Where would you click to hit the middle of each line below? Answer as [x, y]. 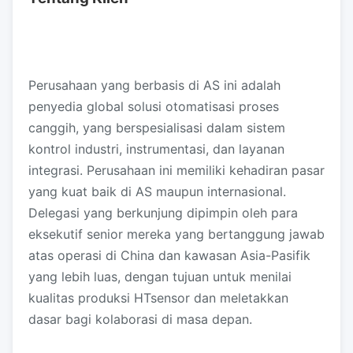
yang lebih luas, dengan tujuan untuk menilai [160, 277]
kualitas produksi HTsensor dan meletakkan [158, 298]
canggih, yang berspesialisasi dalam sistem [157, 128]
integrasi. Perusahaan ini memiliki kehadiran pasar [176, 170]
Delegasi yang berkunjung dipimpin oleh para [163, 213]
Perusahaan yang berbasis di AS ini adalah [154, 85]
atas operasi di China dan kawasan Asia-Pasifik [169, 255]
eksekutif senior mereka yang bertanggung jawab [176, 234]
